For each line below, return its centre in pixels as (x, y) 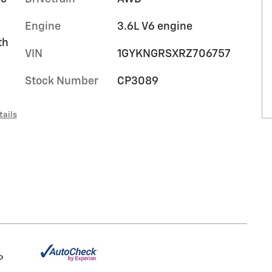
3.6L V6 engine (155, 27)
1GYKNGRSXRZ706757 (174, 54)
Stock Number (62, 81)
